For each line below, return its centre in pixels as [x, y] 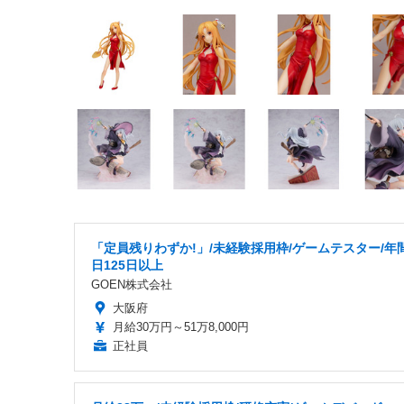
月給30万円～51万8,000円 [181, 326]
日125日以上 [127, 265]
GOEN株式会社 [132, 284]
